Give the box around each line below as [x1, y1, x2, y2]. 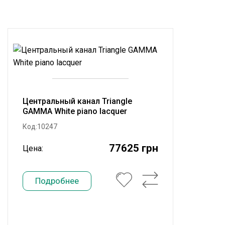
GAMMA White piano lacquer [23, 106, 127, 116]
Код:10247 [23, 123, 57, 131]
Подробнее [35, 176, 79, 186]
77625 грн [108, 142, 158, 154]
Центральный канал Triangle [23, 96, 132, 106]
